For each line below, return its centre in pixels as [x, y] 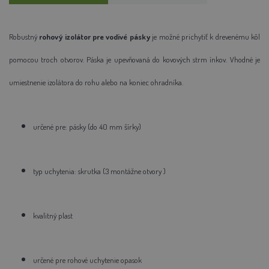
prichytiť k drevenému [216, 36]
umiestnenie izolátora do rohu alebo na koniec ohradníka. [96, 82]
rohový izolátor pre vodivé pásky [95, 36]
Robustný [24, 36]
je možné [167, 36]
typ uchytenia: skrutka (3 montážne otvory [98, 171]
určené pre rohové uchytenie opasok [87, 260]
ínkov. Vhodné [233, 59]
